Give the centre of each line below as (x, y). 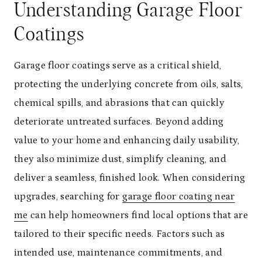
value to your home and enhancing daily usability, (127, 140)
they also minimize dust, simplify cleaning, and (120, 159)
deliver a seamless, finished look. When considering (130, 177)
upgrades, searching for (68, 196)
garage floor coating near (179, 196)
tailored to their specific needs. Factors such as (120, 234)
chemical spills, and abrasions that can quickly (119, 103)
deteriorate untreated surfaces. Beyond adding (119, 121)
